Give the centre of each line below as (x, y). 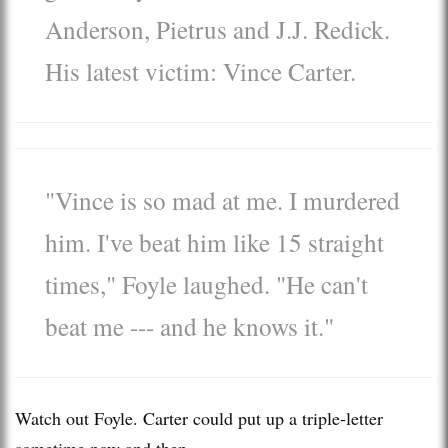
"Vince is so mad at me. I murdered (222, 199)
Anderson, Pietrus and (160, 28)
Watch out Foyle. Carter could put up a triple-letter (199, 417)
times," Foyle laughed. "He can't (206, 283)
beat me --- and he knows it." (189, 325)
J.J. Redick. (333, 28)
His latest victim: (134, 70)
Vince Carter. (289, 70)
